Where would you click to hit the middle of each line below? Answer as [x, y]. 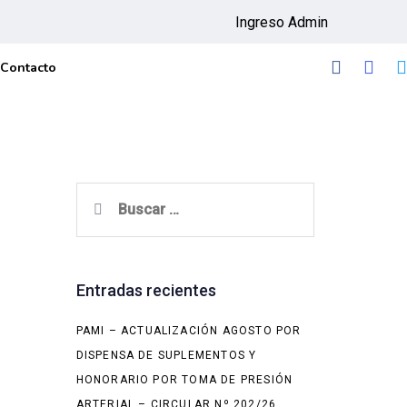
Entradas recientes [146, 290]
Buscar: [100, 194]
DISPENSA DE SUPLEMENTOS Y [166, 355]
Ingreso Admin [282, 22]
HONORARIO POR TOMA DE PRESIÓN [184, 379]
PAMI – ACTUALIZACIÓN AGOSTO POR [189, 330]
